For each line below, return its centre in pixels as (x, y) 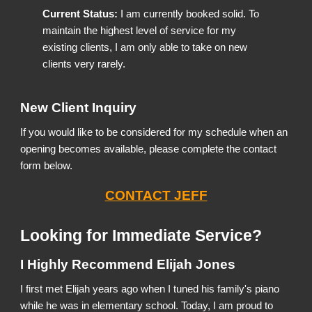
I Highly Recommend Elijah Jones (128, 264)
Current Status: (80, 14)
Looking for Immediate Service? (141, 235)
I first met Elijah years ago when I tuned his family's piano (150, 289)
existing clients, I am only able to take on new (145, 47)
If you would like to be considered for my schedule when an (154, 132)
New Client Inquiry (79, 108)
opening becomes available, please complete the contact (149, 149)
